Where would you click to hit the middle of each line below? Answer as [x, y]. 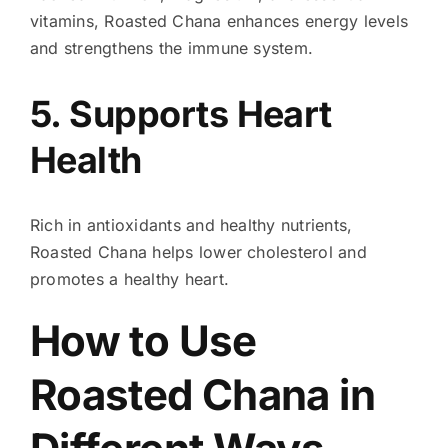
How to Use [143, 340]
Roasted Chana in [202, 394]
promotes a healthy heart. [129, 278]
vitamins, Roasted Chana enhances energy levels [219, 21]
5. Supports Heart [180, 113]
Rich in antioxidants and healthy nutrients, [191, 224]
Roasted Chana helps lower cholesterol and [198, 251]
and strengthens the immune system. [171, 48]
